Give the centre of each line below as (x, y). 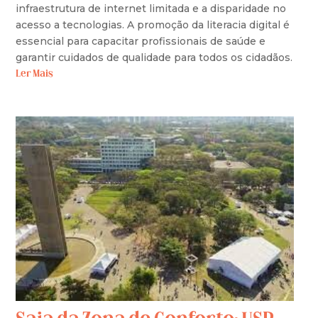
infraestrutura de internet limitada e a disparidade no (151, 8)
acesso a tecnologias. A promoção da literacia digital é (153, 24)
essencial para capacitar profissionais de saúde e (141, 41)
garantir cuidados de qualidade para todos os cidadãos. (154, 57)
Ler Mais (35, 74)
